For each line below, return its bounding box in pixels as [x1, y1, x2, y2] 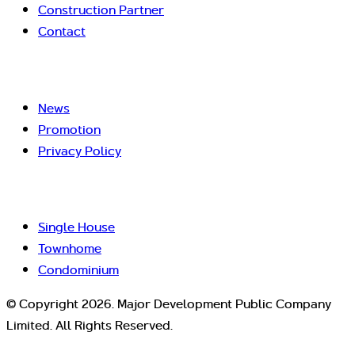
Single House [38, 217, 115, 238]
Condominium [38, 260, 119, 281]
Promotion [38, 119, 101, 139]
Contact [38, 21, 86, 42]
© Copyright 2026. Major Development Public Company [6, 294, 331, 315]
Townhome [38, 239, 101, 259]
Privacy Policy [38, 140, 121, 161]
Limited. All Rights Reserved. [6, 315, 173, 336]
